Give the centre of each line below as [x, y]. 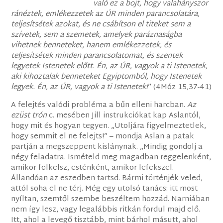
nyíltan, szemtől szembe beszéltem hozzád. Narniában [111, 200]
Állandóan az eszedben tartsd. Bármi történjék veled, [107, 179]
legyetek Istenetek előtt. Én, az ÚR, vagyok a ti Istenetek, [110, 67]
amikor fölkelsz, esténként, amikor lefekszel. [93, 168]
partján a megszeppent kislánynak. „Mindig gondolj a [107, 147]
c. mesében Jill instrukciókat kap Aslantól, [124, 116]
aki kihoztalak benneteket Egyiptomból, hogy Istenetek [107, 77]
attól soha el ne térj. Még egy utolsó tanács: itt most [105, 189]
